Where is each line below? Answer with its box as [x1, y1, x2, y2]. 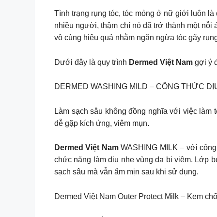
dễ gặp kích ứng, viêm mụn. [54, 119, 149, 127]
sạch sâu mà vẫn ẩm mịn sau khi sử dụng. [54, 168, 199, 176]
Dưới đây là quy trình [54, 58, 129, 66]
